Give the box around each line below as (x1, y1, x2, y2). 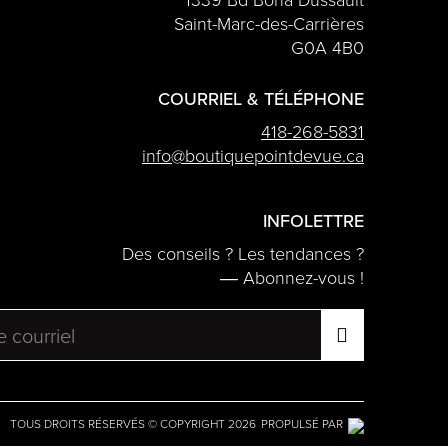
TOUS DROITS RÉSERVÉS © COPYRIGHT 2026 (10, 415, 256, 433)
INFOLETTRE (263, 207, 364, 233)
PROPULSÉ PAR (261, 415, 343, 433)
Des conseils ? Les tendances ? (122, 240, 364, 265)
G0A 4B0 (291, 35, 364, 60)
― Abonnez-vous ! (220, 264, 364, 289)
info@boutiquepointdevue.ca (142, 143, 364, 168)
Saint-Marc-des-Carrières (174, 11, 364, 36)
